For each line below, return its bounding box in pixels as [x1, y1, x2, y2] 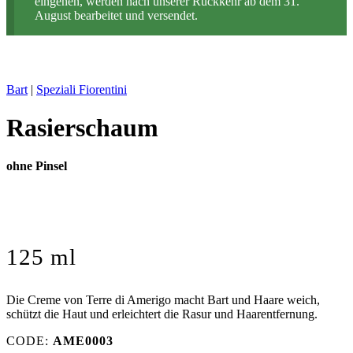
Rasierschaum [6, 113, 158, 142]
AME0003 [53, 334, 113, 348]
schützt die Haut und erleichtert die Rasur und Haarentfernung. [6, 307, 318, 321]
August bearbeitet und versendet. [34, 8, 198, 22]
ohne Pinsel [6, 159, 67, 173]
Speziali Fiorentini [36, 82, 127, 96]
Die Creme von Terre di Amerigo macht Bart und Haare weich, [6, 293, 320, 307]
